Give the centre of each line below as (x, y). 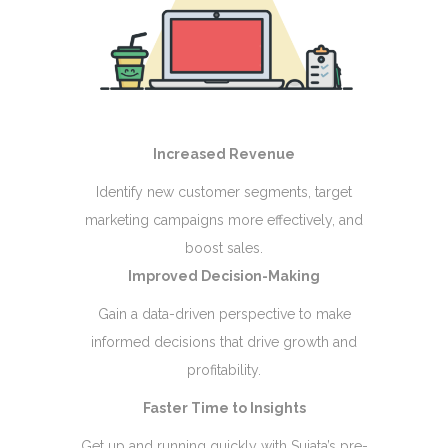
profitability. (224, 369)
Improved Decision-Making (224, 275)
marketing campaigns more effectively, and (224, 219)
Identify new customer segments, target (224, 191)
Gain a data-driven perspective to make (224, 313)
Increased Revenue (224, 153)
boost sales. (224, 247)
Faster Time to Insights (224, 407)
